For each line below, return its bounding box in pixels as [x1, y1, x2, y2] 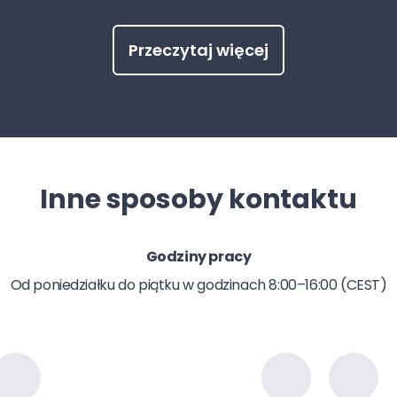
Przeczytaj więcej [128, 39, 269, 61]
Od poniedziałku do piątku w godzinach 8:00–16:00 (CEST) [10, 275, 387, 295]
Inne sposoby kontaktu [40, 181, 357, 218]
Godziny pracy [145, 246, 252, 267]
